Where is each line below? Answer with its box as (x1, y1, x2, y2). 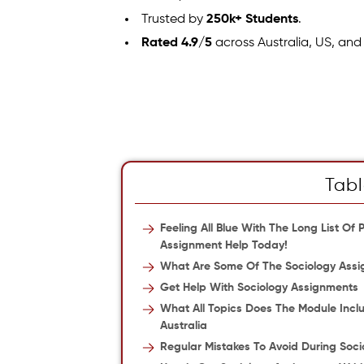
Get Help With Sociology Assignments (160, 282, 359, 293)
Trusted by (141, 12, 207, 26)
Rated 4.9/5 (141, 36, 213, 50)
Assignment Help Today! (160, 240, 288, 251)
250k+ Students (206, 12, 299, 26)
